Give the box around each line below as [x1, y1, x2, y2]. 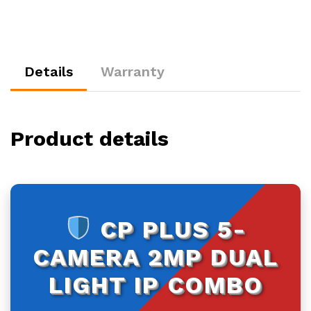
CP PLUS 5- [91, 215, 246, 243]
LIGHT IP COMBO [48, 270, 263, 299]
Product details [10, 126, 169, 151]
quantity [10, 40, 48, 51]
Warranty [101, 62, 165, 80]
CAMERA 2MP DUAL [33, 242, 278, 271]
